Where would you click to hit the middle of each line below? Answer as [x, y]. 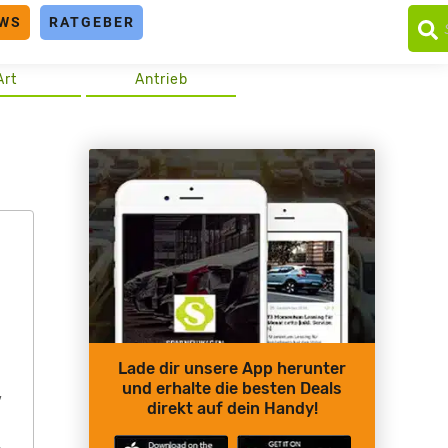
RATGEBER [91, 22]
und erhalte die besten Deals [232, 389]
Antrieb [161, 79]
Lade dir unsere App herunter [232, 369]
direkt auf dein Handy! [232, 409]
